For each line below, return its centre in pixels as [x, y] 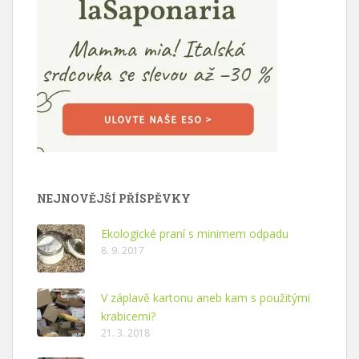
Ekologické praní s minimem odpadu [195, 234]
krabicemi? [128, 316]
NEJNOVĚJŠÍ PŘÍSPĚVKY [114, 198]
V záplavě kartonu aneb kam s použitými [206, 298]
